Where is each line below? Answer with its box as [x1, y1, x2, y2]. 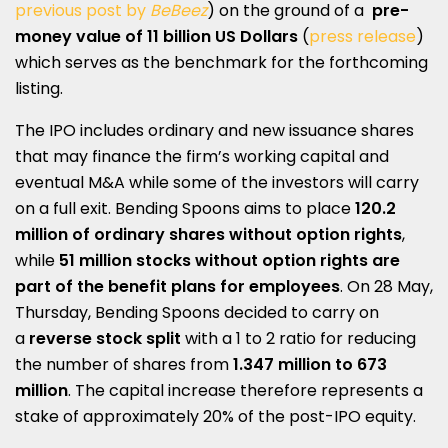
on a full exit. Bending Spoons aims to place [15, 196, 355, 220]
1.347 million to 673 [233, 352, 387, 376]
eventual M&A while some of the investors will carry [15, 170, 419, 194]
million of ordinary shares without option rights [15, 222, 402, 246]
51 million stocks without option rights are [59, 248, 400, 272]
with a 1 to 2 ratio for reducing [181, 326, 416, 350]
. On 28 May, [340, 274, 433, 298]
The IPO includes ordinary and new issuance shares [15, 118, 414, 142]
